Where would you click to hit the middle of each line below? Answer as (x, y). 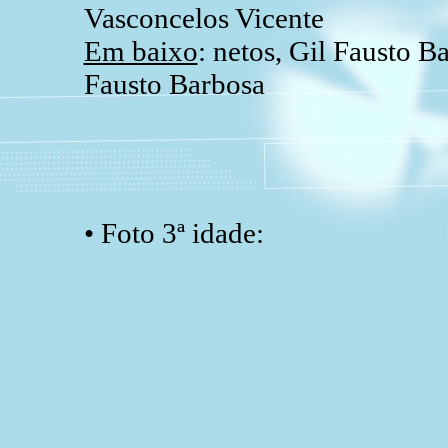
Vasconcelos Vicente (203, 18)
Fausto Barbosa (174, 84)
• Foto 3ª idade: (173, 233)
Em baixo (140, 51)
